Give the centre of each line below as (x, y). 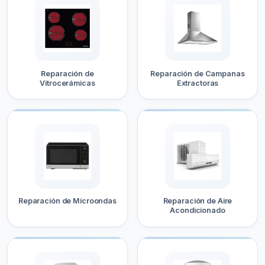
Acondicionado (198, 211)
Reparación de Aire (198, 201)
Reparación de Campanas (198, 73)
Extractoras (198, 83)
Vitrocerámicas (67, 83)
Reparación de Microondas (67, 201)
